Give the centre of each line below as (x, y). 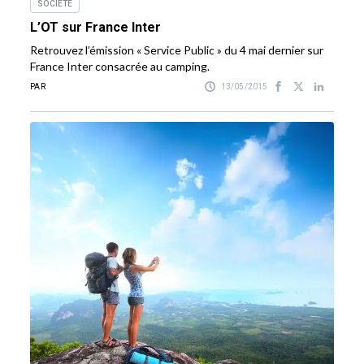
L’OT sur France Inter (96, 28)
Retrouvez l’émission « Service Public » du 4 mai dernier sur (177, 50)
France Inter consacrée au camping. (120, 67)
